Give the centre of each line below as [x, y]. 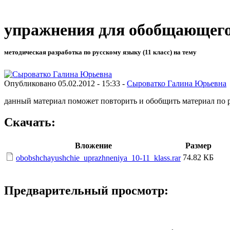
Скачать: [30, 122]
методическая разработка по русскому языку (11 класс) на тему [100, 52]
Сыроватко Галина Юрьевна [177, 83]
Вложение [93, 146]
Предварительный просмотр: [86, 191]
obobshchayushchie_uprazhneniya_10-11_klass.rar [98, 158]
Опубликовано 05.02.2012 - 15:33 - [65, 83]
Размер [198, 146]
